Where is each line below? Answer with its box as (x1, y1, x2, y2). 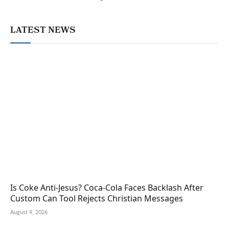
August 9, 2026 (10, 209, 48, 215)
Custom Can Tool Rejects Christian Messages (10, 192, 183, 204)
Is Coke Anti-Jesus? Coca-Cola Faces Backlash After (10, 181, 203, 193)
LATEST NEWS (10, 24, 76, 39)
